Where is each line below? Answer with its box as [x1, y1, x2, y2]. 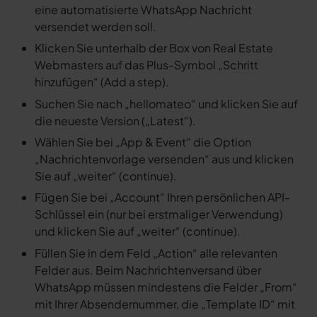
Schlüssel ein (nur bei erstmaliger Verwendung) [34, 207, 283, 222]
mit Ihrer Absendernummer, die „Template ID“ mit [34, 296, 295, 311]
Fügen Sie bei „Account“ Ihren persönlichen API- [34, 190, 290, 205]
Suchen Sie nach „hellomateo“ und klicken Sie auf [34, 96, 298, 111]
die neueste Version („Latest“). [34, 113, 196, 128]
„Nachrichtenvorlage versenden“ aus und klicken [34, 151, 294, 167]
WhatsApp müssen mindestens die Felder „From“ [34, 279, 297, 294]
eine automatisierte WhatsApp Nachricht [34, 1, 252, 17]
